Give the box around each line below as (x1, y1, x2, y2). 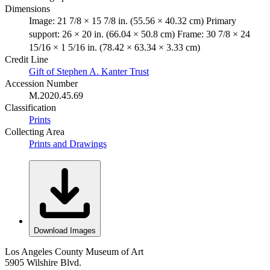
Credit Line (5, 54, 48, 64)
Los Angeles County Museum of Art (5, 246, 143, 257)
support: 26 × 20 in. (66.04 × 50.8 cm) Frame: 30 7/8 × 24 (29, 28, 250, 39)
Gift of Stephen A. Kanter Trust (29, 66, 149, 77)
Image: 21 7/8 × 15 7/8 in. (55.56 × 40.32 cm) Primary (29, 15, 236, 26)
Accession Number (5, 78, 78, 89)
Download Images (34, 225, 96, 235)
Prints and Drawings (29, 138, 107, 149)
